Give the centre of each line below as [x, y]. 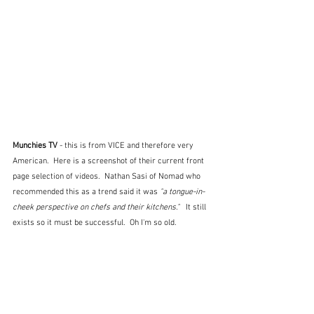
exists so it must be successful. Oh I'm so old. [95, 223]
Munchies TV [36, 145]
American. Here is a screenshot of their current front [109, 161]
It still [196, 207]
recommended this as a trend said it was [86, 192]
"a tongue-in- [182, 192]
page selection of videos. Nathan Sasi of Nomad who [108, 176]
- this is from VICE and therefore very [128, 145]
